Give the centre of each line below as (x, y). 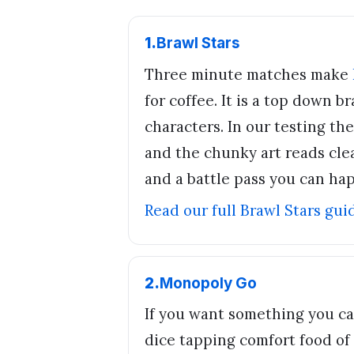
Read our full (192, 211)
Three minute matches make (249, 74)
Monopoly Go (208, 283)
